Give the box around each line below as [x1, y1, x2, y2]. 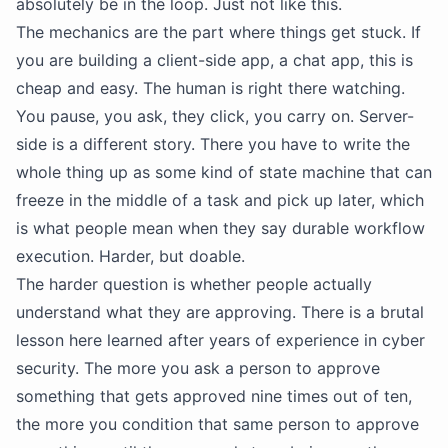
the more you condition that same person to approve [16, 414, 419, 434]
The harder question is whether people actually [16, 274, 372, 294]
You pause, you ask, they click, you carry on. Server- [16, 106, 414, 126]
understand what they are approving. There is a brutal [16, 302, 424, 322]
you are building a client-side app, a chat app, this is [16, 50, 413, 70]
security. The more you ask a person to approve [16, 358, 380, 378]
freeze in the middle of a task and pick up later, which [16, 190, 424, 210]
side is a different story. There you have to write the [16, 134, 410, 154]
